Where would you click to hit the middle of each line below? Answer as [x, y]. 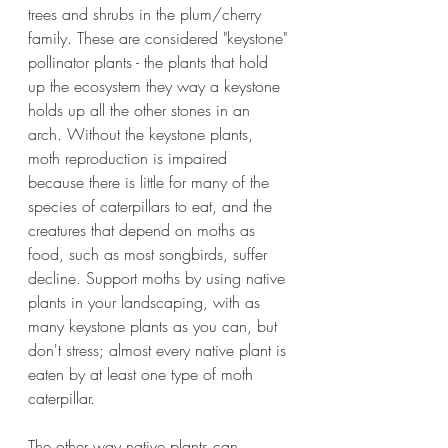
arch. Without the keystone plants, [143, 133]
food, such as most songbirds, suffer [150, 253]
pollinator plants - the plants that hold [150, 61]
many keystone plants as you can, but [155, 325]
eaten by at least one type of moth [143, 373]
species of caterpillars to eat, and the [152, 205]
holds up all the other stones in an [141, 109]
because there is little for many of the [151, 181]
